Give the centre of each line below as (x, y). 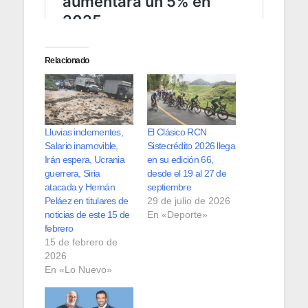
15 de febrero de (81, 242)
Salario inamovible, (81, 145)
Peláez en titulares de (87, 200)
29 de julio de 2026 (189, 200)
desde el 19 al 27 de (187, 173)
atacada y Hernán (80, 187)
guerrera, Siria (73, 173)
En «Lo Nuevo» (78, 269)
